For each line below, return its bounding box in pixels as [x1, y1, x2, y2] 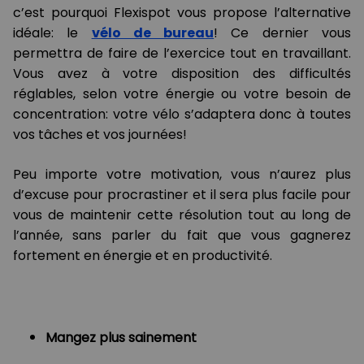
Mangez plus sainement [45, 328, 197, 348]
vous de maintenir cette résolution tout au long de [13, 206, 351, 225]
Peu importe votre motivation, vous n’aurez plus [13, 165, 351, 184]
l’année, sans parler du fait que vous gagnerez [13, 226, 351, 245]
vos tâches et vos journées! [13, 125, 187, 145]
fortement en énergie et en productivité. [13, 246, 272, 266]
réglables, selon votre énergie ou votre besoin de [13, 84, 351, 104]
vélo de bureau [91, 24, 214, 43]
